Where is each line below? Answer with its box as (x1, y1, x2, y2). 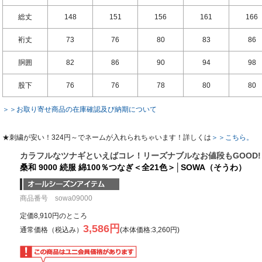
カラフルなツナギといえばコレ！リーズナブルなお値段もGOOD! (20, 151, 261, 161)
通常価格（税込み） (20, 226, 83, 235)
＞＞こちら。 (211, 133, 253, 142)
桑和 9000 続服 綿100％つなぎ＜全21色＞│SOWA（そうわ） (20, 163, 246, 173)
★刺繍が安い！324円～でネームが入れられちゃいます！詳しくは (2, 133, 211, 142)
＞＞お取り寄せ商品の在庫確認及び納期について (2, 105, 157, 114)
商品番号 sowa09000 (20, 194, 92, 203)
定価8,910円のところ (20, 212, 87, 220)
